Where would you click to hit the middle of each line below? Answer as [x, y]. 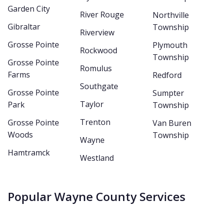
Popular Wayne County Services [97, 196]
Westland [97, 158]
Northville [170, 15]
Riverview [97, 32]
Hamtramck [29, 153]
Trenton [95, 122]
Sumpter [168, 93]
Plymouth [170, 45]
